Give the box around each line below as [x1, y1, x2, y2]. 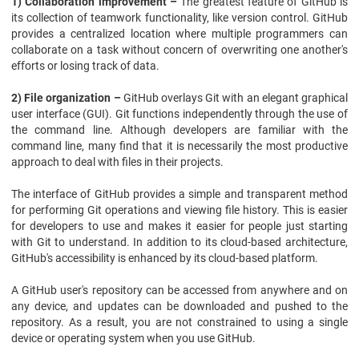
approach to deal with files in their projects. [11, 155, 224, 168]
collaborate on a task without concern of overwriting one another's [11, 43, 348, 56]
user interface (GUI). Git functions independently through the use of [11, 107, 348, 120]
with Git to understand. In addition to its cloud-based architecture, [11, 236, 348, 248]
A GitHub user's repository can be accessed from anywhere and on [11, 284, 348, 296]
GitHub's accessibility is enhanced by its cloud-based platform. [11, 252, 318, 264]
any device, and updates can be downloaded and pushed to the [11, 300, 348, 313]
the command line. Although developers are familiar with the [11, 123, 348, 136]
